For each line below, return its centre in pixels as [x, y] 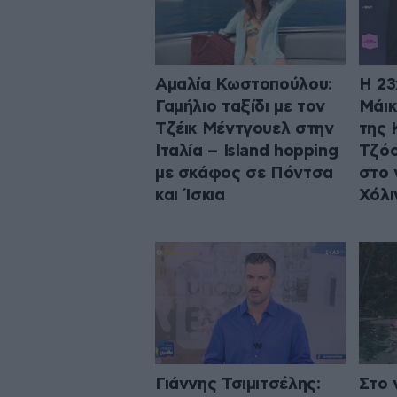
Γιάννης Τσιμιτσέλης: [238, 385]
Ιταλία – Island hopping [247, 151]
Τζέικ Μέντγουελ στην [245, 128]
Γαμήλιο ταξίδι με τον [241, 106]
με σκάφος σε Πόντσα [244, 173]
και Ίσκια [190, 195]
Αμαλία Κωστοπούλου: [244, 84]
